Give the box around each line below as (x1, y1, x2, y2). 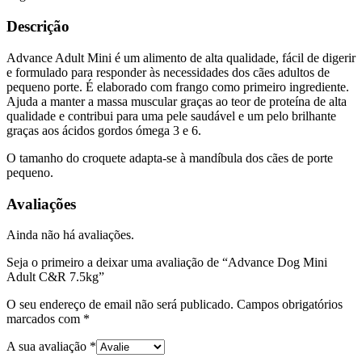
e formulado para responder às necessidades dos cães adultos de (6, 65, 330, 79)
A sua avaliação (6, 339, 90, 354)
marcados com (6, 312, 83, 326)
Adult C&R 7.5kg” (6, 270, 104, 284)
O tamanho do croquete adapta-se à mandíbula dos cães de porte (6, 150, 333, 165)
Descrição (6, 18, 69, 36)
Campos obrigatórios (237, 297, 343, 312)
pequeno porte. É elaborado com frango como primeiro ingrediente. (6, 79, 349, 94)
